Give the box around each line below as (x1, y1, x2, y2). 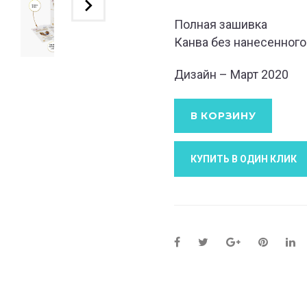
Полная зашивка (174, 16, 267, 32)
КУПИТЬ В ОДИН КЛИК (191, 153, 297, 164)
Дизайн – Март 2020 (174, 67, 288, 82)
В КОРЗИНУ (191, 109, 256, 122)
